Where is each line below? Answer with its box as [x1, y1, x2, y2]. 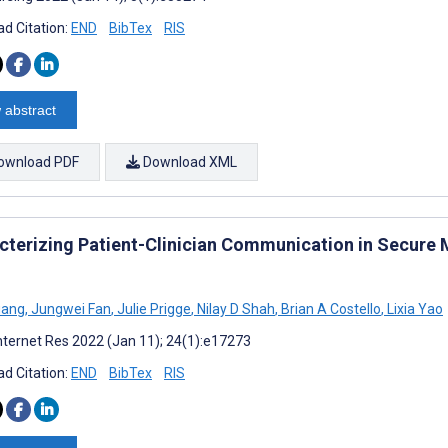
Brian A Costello [278, 300, 381, 317]
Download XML [140, 153, 237, 170]
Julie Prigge [114, 300, 191, 317]
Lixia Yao [384, 300, 443, 317]
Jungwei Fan [28, 300, 111, 317]
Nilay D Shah [194, 300, 275, 317]
